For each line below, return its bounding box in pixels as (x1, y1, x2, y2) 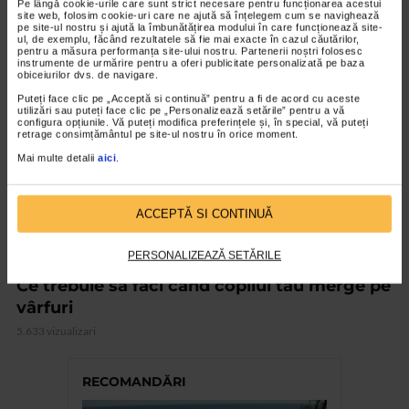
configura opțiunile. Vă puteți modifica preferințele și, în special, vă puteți (17, 116, 368, 128)
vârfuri (16, 298, 73, 319)
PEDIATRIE (16, 254, 71, 268)
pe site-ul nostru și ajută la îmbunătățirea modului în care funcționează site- (17, 21, 383, 33)
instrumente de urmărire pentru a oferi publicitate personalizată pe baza (17, 57, 364, 68)
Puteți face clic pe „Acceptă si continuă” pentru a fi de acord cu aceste (17, 92, 360, 104)
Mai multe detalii (17, 152, 98, 163)
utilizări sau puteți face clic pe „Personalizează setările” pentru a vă (17, 104, 345, 116)
